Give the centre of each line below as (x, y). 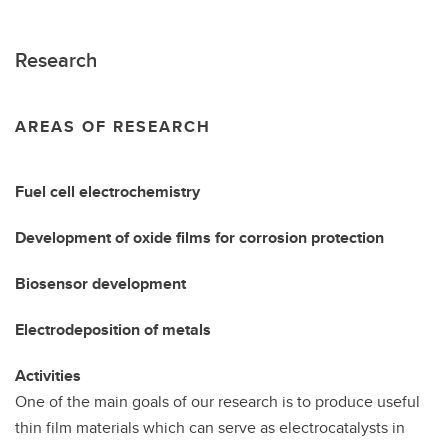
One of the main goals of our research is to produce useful (217, 401)
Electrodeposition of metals (113, 329)
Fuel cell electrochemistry (107, 191)
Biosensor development (100, 283)
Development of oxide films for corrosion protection (199, 237)
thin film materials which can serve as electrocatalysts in (210, 427)
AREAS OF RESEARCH (113, 126)
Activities (48, 375)
